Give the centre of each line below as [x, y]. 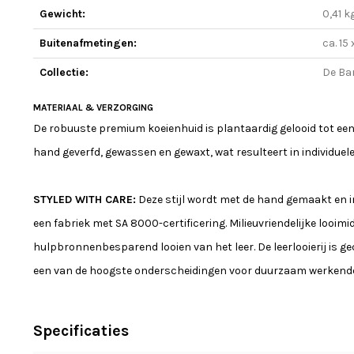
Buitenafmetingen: [88, 43]
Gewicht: [62, 14]
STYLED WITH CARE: [85, 200]
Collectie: [64, 72]
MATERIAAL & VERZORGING [93, 107]
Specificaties [81, 331]
